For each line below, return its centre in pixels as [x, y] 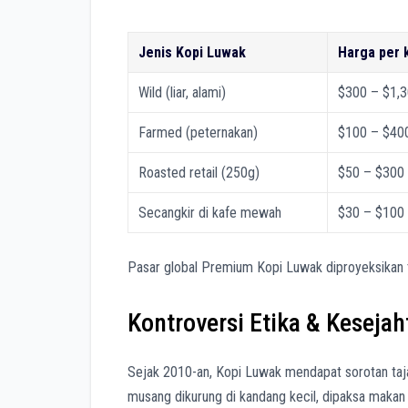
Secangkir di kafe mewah [210, 212]
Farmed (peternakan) [199, 132]
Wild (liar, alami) [183, 92]
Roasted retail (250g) [199, 172]
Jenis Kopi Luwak [193, 52]
